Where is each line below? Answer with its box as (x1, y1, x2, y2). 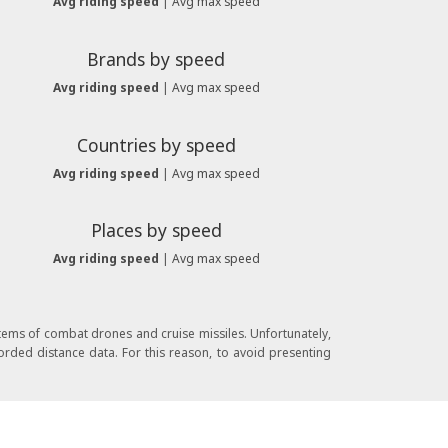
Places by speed (90, 218, 222, 243)
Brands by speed (87, 46, 225, 71)
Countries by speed (76, 132, 236, 157)
